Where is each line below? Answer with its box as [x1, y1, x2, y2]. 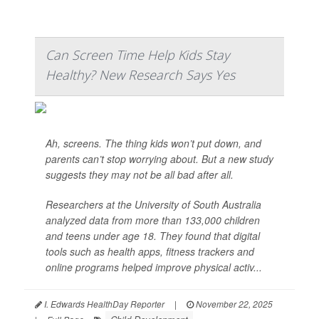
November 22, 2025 [194, 298, 273, 310]
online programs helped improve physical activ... [46, 260, 262, 275]
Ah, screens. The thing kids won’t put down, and [46, 136, 261, 151]
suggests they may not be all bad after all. [46, 167, 234, 182]
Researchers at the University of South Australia [46, 197, 261, 212]
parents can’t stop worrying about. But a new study [46, 152, 273, 167]
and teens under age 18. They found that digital [46, 229, 260, 244]
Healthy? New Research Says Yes [46, 66, 235, 84]
